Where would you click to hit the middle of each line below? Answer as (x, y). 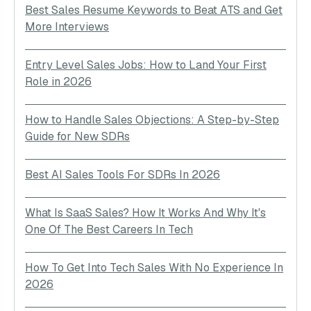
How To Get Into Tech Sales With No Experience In (154, 267)
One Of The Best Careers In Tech (109, 229)
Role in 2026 (58, 81)
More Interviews (67, 26)
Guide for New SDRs (77, 136)
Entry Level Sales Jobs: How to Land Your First (146, 65)
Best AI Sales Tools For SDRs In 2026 (123, 174)
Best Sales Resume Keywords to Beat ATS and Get (154, 10)
